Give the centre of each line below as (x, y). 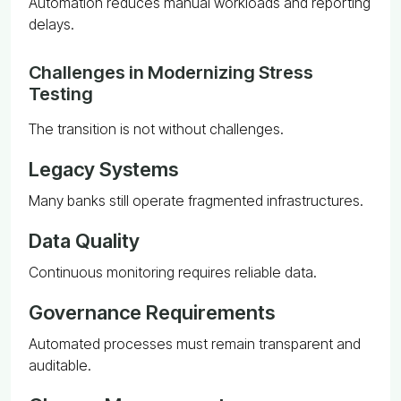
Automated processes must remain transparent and (195, 343)
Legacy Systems (103, 169)
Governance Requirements (152, 312)
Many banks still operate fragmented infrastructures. (196, 200)
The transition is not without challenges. (156, 128)
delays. (51, 24)
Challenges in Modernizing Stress (171, 72)
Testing (61, 94)
